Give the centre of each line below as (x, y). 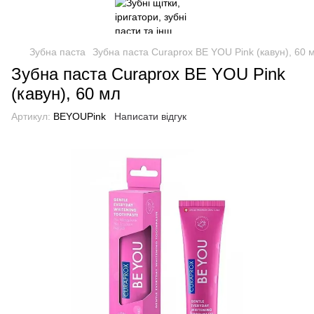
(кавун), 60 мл (66, 94)
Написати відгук (150, 116)
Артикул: (31, 116)
